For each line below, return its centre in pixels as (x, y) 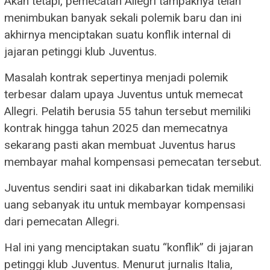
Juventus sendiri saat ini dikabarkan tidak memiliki (129, 187)
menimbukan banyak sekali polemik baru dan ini (123, 17)
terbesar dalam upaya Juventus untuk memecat (124, 94)
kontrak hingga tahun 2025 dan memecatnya (116, 128)
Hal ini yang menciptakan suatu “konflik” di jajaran (129, 247)
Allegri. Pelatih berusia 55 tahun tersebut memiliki (127, 111)
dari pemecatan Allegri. (62, 221)
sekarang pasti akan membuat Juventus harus (120, 145)
